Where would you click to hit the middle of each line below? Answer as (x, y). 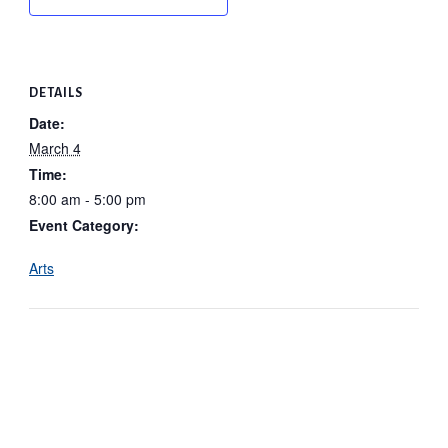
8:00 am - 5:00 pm (87, 199)
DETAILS (55, 93)
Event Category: (83, 225)
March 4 (54, 148)
